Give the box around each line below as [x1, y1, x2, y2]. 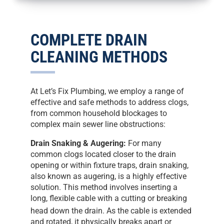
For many [126, 138, 162, 148]
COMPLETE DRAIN [30, 30, 148, 49]
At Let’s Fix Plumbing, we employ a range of [30, 86, 184, 96]
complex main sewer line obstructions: [30, 119, 166, 129]
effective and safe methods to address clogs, [30, 97, 189, 107]
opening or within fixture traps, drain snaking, [30, 160, 189, 170]
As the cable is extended [104, 205, 192, 215]
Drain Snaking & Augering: [30, 138, 126, 148]
